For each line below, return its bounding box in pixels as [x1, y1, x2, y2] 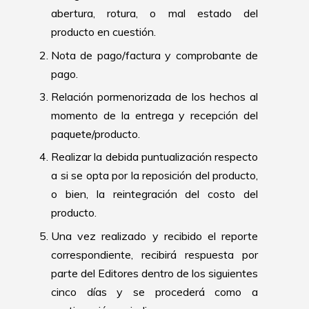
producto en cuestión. [51, 25, 156, 39]
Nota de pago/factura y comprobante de [51, 48, 258, 62]
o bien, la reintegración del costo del [51, 187, 258, 201]
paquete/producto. [51, 126, 140, 141]
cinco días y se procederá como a [51, 284, 258, 299]
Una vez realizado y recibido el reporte [51, 228, 258, 243]
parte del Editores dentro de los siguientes [51, 266, 258, 280]
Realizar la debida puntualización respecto [51, 150, 258, 164]
